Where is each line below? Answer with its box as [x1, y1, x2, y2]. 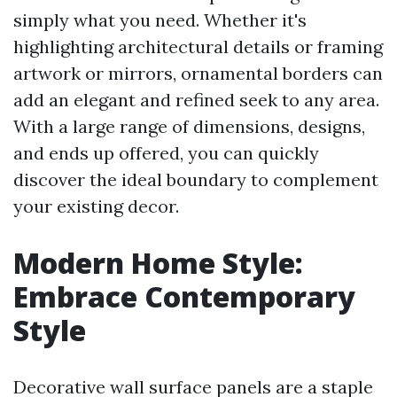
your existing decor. [13, 195, 179, 218]
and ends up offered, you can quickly [13, 142, 319, 165]
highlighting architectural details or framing [13, 35, 383, 58]
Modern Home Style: [13, 244, 303, 283]
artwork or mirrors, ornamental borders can [13, 62, 383, 85]
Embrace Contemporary [13, 277, 355, 316]
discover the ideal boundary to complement [13, 168, 378, 191]
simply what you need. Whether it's [13, 9, 307, 32]
